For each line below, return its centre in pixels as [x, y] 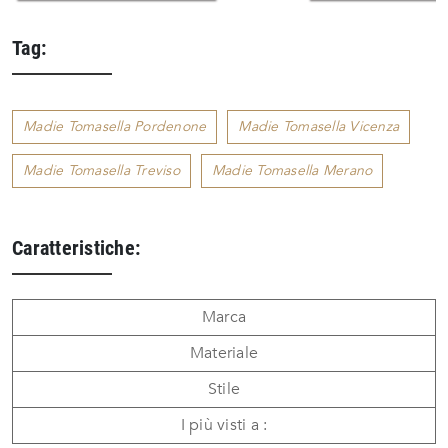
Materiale [224, 353]
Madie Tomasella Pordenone [115, 127]
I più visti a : [224, 425]
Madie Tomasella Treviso [101, 171]
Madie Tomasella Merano [292, 171]
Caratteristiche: [76, 248]
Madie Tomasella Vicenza [318, 127]
